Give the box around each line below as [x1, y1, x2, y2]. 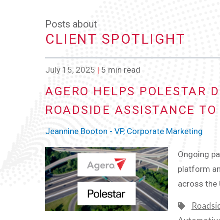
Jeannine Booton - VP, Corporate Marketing [45, 126, 203, 136]
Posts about [45, 18, 97, 30]
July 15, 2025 [45, 65, 95, 75]
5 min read [99, 65, 140, 75]
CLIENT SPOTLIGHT [45, 30, 186, 47]
